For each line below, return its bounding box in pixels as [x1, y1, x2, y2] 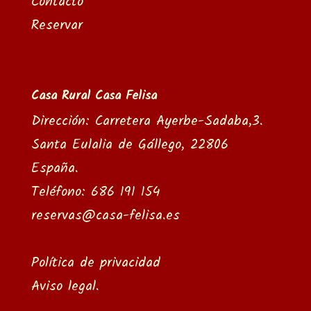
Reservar [31, 14, 83, 37]
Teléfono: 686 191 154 [31, 180, 160, 203]
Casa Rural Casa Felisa [31, 85, 157, 106]
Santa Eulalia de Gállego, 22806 [31, 133, 228, 156]
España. [31, 157, 78, 180]
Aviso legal [31, 275, 96, 298]
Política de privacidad [31, 251, 160, 274]
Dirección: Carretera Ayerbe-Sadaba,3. [31, 110, 263, 133]
